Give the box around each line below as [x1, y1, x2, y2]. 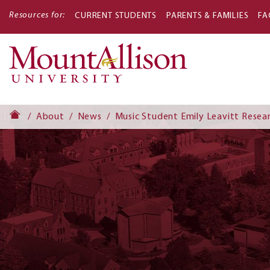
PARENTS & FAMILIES [166, 11, 249, 20]
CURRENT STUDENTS [75, 11, 157, 20]
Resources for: [9, 11, 66, 20]
